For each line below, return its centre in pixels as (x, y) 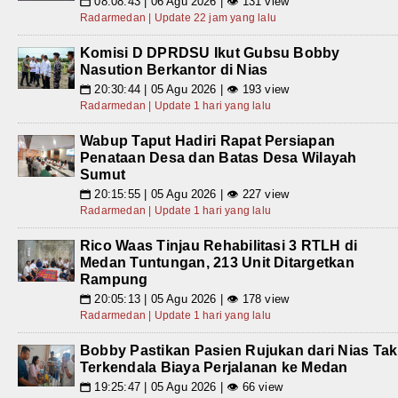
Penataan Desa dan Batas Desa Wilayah (219, 158)
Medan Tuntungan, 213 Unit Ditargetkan (217, 263)
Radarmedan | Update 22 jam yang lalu (179, 18)
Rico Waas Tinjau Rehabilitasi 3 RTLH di (219, 246)
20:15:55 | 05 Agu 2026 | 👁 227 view (190, 195)
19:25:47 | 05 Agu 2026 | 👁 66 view (187, 387)
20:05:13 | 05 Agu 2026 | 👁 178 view (190, 299)
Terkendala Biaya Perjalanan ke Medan (214, 368)
